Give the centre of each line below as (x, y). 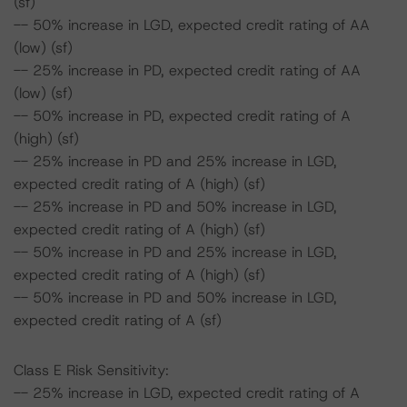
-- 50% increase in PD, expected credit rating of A (182, 116)
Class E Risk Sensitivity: (91, 370)
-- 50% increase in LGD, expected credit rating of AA (192, 25)
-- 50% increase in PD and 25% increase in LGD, (175, 252)
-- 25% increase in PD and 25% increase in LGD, (175, 161)
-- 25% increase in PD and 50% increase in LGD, (175, 207)
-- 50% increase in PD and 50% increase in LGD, (175, 298)
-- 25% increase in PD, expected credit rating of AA (187, 70)
